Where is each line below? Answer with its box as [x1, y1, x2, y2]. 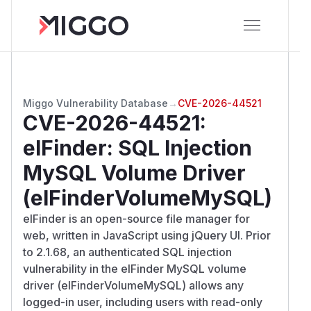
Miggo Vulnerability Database [23, 96, 168, 109]
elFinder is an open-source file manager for [23, 211, 250, 226]
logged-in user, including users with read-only [23, 294, 262, 309]
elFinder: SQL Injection [23, 135, 252, 160]
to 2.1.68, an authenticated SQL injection [23, 244, 232, 259]
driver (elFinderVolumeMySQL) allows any [23, 278, 244, 292]
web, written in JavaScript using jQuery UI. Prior [23, 228, 271, 242]
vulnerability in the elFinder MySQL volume [23, 261, 246, 276]
